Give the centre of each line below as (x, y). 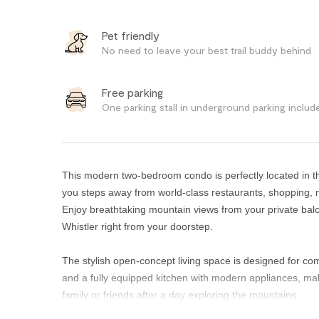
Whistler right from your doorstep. (137, 226)
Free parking (132, 92)
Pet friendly (131, 35)
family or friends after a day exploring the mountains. (181, 294)
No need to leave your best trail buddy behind (206, 50)
